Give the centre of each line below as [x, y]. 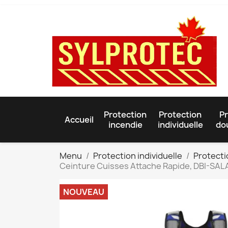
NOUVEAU [84, 192]
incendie [125, 124]
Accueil [79, 119]
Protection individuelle [138, 155]
